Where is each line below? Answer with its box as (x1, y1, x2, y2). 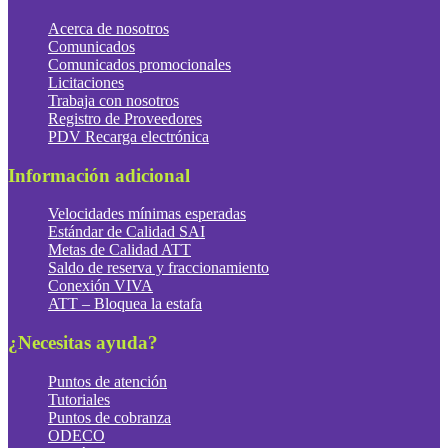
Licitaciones (48, 74, 124, 91)
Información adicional (8, 164, 190, 186)
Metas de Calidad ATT (48, 241, 191, 259)
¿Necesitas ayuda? (8, 332, 158, 354)
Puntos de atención (48, 372, 167, 390)
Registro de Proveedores (48, 110, 202, 127)
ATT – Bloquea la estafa (48, 295, 202, 313)
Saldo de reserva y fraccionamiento (48, 259, 269, 277)
